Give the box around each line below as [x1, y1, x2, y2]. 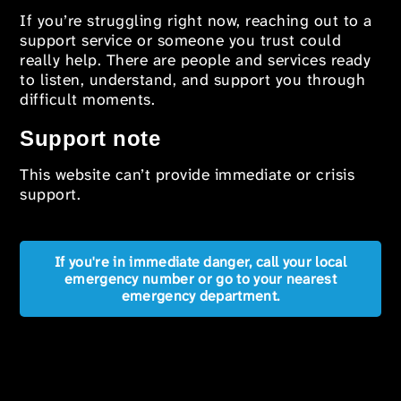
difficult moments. [20, 90, 156, 111]
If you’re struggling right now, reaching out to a [20, 11, 372, 32]
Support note [20, 126, 161, 151]
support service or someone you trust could [20, 30, 342, 52]
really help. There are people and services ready [20, 50, 371, 72]
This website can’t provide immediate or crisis [20, 165, 355, 186]
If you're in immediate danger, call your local [55, 252, 346, 271]
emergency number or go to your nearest [64, 269, 337, 288]
